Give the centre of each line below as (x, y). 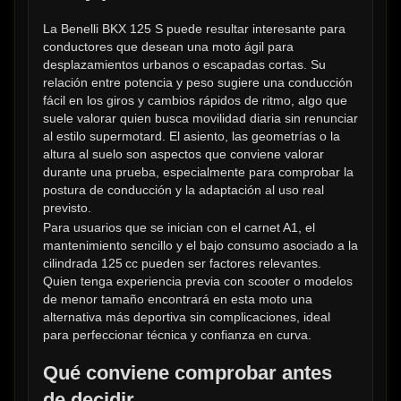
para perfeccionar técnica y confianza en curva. (177, 334)
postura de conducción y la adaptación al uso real (183, 190)
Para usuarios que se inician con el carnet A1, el (179, 227)
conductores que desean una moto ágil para (168, 47)
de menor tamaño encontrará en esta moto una (178, 299)
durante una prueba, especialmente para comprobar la (198, 172)
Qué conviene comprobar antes (188, 372)
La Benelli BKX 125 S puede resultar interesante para (194, 29)
